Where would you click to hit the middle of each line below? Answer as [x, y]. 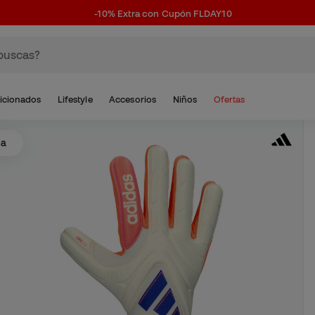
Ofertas [229, 99]
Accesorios [133, 99]
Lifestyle [75, 99]
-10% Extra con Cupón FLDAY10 [163, 14]
